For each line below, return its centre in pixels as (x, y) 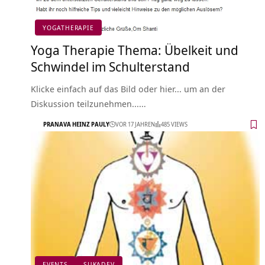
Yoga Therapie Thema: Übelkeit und (135, 49)
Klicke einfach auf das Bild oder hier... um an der (128, 88)
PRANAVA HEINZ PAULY (76, 125)
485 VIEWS (174, 125)
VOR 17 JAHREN (135, 125)
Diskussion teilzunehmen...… (88, 103)
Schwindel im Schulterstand (110, 66)
